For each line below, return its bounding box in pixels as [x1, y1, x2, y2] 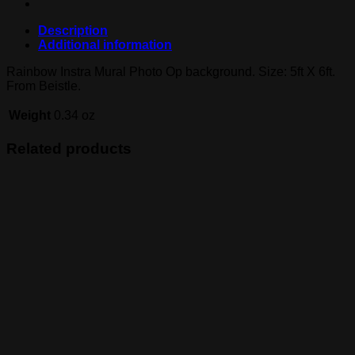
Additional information [38, 37, 172, 52]
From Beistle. [6, 78, 81, 93]
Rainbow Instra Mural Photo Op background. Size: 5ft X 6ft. [6, 64, 335, 78]
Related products [6, 139, 132, 157]
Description [38, 23, 108, 37]
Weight [9, 108, 51, 122]
